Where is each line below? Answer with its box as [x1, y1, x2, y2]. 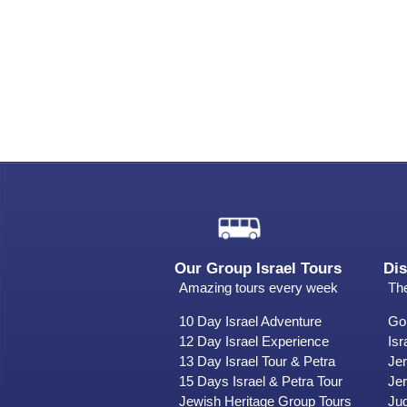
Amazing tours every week [179, 279, 338, 295]
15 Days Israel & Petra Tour [179, 372, 342, 389]
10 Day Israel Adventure [179, 313, 322, 329]
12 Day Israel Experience [179, 333, 329, 349]
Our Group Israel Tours [174, 259, 342, 277]
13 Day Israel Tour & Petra [179, 352, 335, 369]
